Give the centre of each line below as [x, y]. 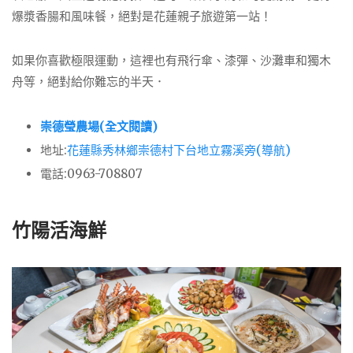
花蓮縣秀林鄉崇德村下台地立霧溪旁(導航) [179, 150]
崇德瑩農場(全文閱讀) [99, 126]
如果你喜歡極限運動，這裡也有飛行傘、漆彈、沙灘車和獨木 [171, 61]
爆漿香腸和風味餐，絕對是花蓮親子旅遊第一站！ [142, 16]
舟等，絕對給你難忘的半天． [89, 82]
